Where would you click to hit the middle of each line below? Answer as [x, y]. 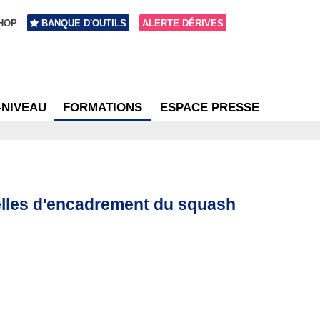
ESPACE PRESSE [210, 107]
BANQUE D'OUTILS [84, 23]
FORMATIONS [102, 107]
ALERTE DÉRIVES [182, 23]
